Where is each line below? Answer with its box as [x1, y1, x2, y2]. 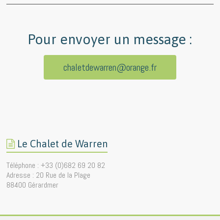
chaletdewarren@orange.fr [63, 61, 157, 74]
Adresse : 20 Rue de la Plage [6, 170, 91, 181]
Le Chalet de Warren [17, 138, 108, 150]
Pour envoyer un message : [27, 31, 192, 48]
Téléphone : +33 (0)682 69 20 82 [6, 160, 106, 171]
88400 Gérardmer [6, 180, 59, 191]
